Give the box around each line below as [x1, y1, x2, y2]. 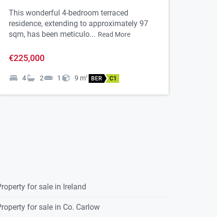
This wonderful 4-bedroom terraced [9, 8, 128, 18]
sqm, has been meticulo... [9, 30, 95, 39]
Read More [98, 31, 130, 39]
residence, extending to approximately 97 [9, 19, 148, 29]
